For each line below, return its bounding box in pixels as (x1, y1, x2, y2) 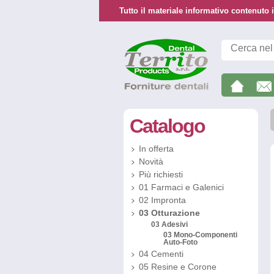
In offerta (139, 144, 174, 154)
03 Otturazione (139, 208, 200, 218)
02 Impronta (139, 195, 186, 205)
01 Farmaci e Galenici (139, 182, 224, 192)
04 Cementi (139, 249, 183, 259)
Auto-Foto (163, 239, 198, 246)
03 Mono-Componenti (163, 231, 237, 239)
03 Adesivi (151, 221, 188, 228)
